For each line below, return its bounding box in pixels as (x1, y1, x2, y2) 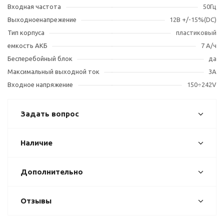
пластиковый (176, 29, 216, 36)
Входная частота (7, 3, 61, 10)
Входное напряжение (7, 81, 73, 88)
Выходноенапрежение (7, 16, 76, 23)
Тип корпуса (7, 29, 44, 36)
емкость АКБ (7, 42, 47, 49)
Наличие (20, 138, 52, 147)
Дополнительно (20, 167, 83, 176)
